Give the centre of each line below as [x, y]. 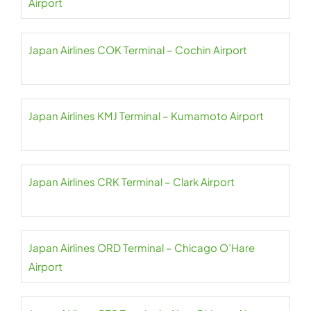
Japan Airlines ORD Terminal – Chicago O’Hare [142, 247]
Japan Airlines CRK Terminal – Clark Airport [132, 182]
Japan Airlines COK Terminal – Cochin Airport [138, 50]
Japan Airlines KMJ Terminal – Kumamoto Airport [146, 116]
